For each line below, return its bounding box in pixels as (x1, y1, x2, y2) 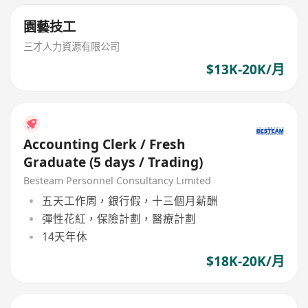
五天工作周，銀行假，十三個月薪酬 (41, 192, 218, 208)
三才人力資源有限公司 (23, 40, 120, 54)
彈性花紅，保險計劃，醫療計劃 (41, 211, 196, 227)
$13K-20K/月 (206, 60, 285, 79)
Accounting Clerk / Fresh (23, 135, 186, 153)
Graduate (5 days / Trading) (23, 153, 203, 171)
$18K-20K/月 (206, 252, 285, 270)
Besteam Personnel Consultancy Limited (23, 174, 212, 188)
